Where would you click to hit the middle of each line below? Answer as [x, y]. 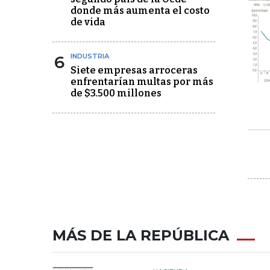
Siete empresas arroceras [134, 70]
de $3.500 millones [116, 93]
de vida [88, 22]
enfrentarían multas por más [142, 82]
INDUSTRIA [90, 56]
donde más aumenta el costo [140, 11]
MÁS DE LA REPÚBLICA [141, 235]
